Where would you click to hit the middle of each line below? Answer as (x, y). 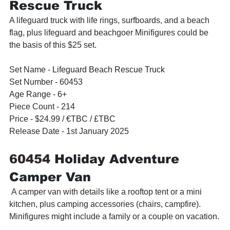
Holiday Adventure (119, 159)
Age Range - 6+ (38, 94)
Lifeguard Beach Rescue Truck (109, 69)
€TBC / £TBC (91, 119)
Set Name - (31, 69)
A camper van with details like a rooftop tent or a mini (107, 191)
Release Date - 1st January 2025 (69, 131)
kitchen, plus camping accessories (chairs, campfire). (106, 204)
